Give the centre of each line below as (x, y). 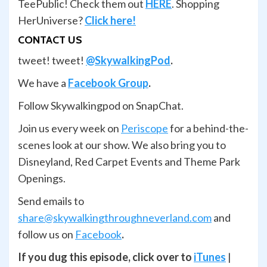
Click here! (110, 21)
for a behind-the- (208, 128)
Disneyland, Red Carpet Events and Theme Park (129, 162)
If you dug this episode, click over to (106, 257)
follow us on (46, 235)
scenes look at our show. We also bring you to (122, 145)
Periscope (145, 128)
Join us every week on (69, 128)
